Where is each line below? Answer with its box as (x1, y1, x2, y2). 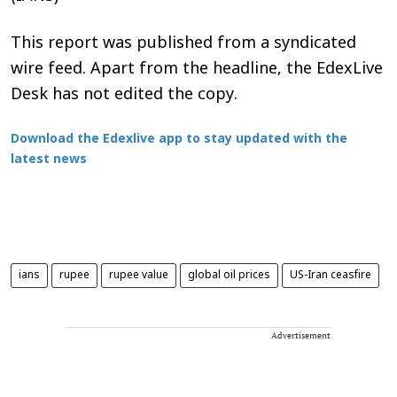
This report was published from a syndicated (11, 33, 356, 54)
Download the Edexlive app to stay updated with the (11, 131, 347, 147)
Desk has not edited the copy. (11, 84, 237, 105)
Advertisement (271, 329, 331, 341)
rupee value (109, 269, 168, 282)
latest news (11, 152, 87, 167)
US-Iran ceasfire (290, 269, 371, 282)
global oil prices (188, 269, 270, 282)
